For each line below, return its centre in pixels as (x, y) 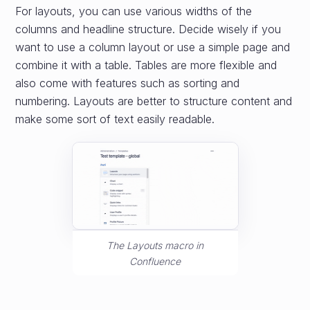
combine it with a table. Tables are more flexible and (146, 65)
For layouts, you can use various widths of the (134, 11)
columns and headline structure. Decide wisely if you (148, 29)
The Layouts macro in (155, 246)
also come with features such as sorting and (128, 83)
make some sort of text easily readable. (115, 119)
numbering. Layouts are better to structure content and (154, 101)
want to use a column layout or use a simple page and (153, 47)
